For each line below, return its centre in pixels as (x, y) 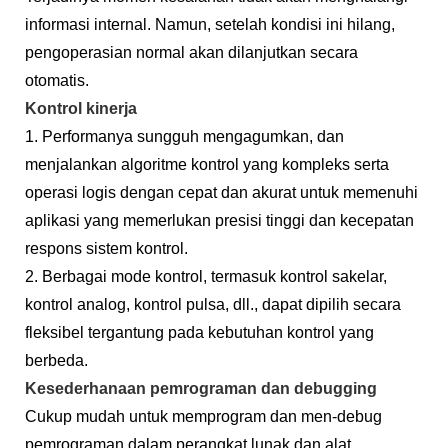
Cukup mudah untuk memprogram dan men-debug (203, 416)
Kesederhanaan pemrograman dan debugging (201, 388)
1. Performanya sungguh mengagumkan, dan (184, 136)
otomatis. (57, 80)
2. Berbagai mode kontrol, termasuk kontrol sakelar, (206, 276)
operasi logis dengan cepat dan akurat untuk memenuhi (221, 192)
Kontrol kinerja (81, 108)
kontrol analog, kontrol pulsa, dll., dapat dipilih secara (213, 304)
